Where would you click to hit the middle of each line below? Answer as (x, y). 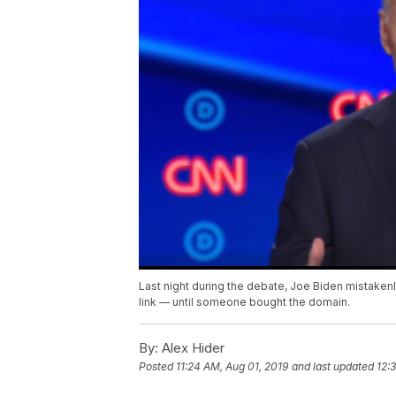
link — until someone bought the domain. (244, 302)
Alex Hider (191, 348)
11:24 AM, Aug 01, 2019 (232, 367)
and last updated (333, 367)
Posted (157, 367)
